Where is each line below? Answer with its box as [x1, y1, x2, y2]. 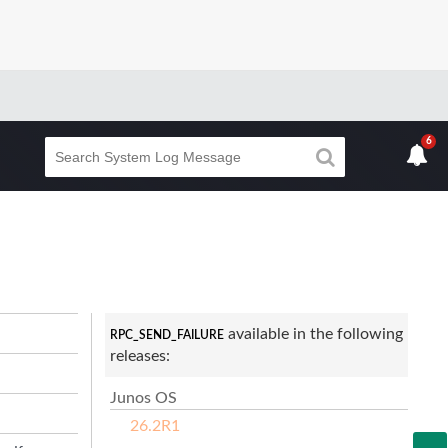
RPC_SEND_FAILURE [109, 328, 224, 341]
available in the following [223, 325, 403, 342]
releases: [109, 347, 170, 364]
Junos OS [109, 389, 177, 406]
